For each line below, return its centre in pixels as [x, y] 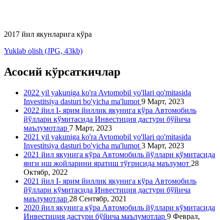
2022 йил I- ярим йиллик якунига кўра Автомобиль [110, 110]
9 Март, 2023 [163, 102]
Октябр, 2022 [46, 172]
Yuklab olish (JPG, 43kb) [43, 51]
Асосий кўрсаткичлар [62, 72]
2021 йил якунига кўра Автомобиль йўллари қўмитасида [119, 155]
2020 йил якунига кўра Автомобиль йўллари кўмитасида [119, 208]
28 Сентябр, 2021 [98, 199]
